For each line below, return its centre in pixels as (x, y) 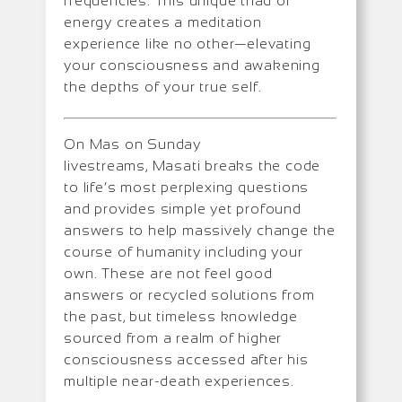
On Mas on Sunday (133, 144)
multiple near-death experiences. (179, 380)
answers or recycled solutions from (189, 294)
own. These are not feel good (168, 273)
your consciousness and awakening (192, 65)
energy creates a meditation (163, 22)
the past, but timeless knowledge (181, 316)
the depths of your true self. (163, 86)
